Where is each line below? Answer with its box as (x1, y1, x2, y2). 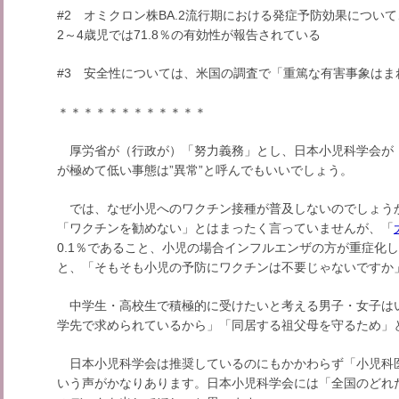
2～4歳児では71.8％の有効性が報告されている (57, 28, 321, 43)
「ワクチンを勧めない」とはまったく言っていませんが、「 (57, 220, 394, 235)
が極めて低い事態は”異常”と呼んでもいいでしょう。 (57, 162, 353, 177)
